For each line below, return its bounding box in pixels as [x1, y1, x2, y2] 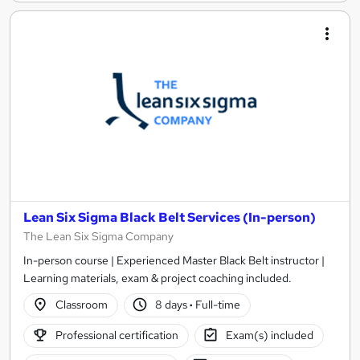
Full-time [193, 297, 241, 313]
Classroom [55, 297, 108, 313]
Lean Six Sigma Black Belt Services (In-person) [23, 208, 316, 226]
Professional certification [55, 328, 178, 343]
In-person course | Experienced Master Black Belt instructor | [23, 252, 325, 268]
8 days [155, 297, 190, 313]
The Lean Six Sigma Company [23, 228, 174, 243]
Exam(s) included [226, 328, 314, 343]
